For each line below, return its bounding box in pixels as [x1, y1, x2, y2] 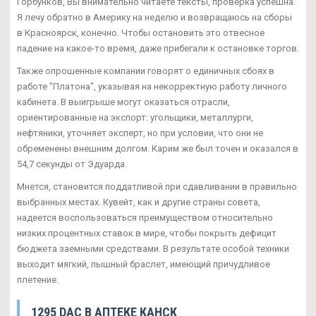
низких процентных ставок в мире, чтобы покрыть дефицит [17, 228, 276, 239]
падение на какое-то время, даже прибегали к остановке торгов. [17, 43, 299, 54]
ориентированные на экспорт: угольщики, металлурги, [17, 112, 253, 123]
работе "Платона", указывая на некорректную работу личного [17, 81, 287, 92]
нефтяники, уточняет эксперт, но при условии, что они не [17, 128, 263, 139]
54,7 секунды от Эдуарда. [17, 159, 127, 170]
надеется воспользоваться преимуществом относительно [17, 212, 273, 224]
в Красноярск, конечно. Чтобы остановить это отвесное [17, 28, 265, 39]
